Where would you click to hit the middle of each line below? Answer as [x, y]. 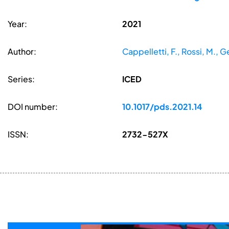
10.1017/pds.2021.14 [162, 107]
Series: [21, 79]
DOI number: [33, 107]
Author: [22, 52]
